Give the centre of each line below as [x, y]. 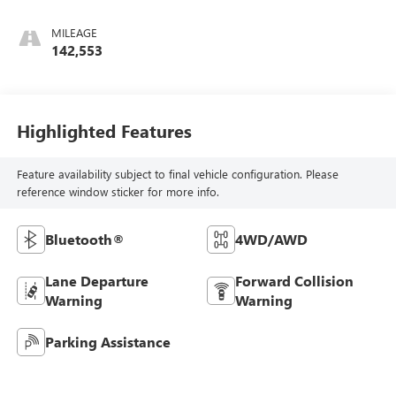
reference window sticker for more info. [118, 191]
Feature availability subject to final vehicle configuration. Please [177, 173]
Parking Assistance [107, 341]
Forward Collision [294, 280]
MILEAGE [74, 32]
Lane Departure [96, 280]
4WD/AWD [271, 239]
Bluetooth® [84, 239]
